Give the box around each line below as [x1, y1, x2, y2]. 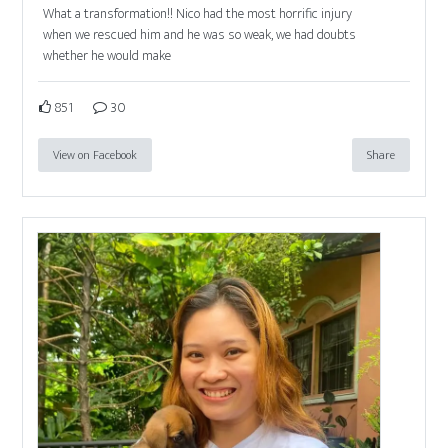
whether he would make [43, 43, 172, 67]
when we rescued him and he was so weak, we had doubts [43, 22, 357, 46]
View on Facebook [53, 144, 138, 165]
